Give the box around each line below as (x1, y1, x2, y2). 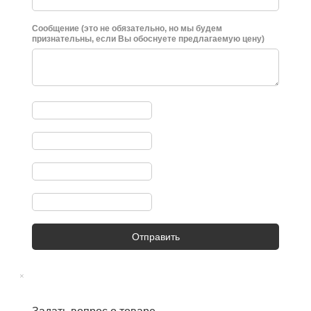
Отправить (131, 231, 180, 242)
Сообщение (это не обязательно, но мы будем (32, 24, 222, 33)
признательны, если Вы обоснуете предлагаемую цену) (32, 34, 264, 44)
